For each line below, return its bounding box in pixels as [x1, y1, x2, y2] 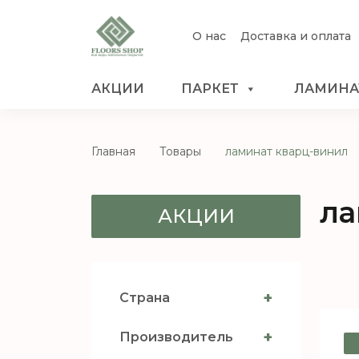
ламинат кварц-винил [225, 143, 348, 159]
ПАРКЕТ [181, 80, 240, 96]
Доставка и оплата [240, 28, 351, 43]
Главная [91, 143, 135, 159]
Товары [159, 143, 201, 159]
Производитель [119, 329, 233, 345]
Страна [119, 289, 170, 305]
